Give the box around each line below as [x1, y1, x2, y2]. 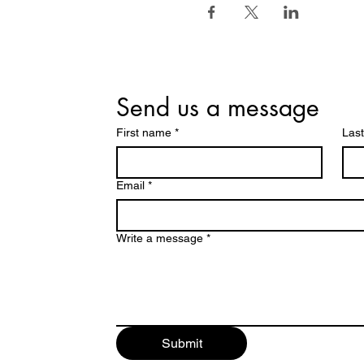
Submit [161, 335, 202, 351]
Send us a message [116, 90, 319, 123]
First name [116, 125, 171, 139]
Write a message [116, 231, 203, 245]
